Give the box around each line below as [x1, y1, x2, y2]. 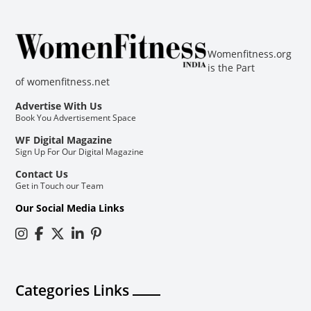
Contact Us [15, 167, 69, 180]
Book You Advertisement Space [15, 112, 137, 123]
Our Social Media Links [15, 201, 125, 215]
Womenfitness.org [207, 47, 292, 60]
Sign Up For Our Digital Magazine [15, 146, 144, 157]
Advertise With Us [15, 99, 103, 112]
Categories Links [15, 280, 130, 300]
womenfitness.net [27, 74, 110, 88]
